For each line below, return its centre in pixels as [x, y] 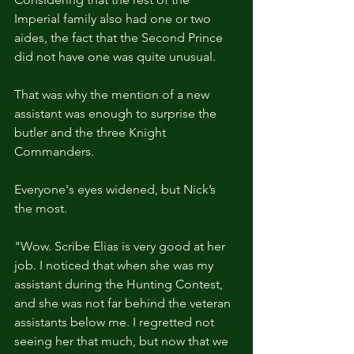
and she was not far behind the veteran [124, 303]
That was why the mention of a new [113, 94]
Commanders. [54, 151]
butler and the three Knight [92, 132]
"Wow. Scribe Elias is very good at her [121, 246]
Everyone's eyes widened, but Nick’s [117, 189]
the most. [41, 208]
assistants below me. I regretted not [116, 322]
